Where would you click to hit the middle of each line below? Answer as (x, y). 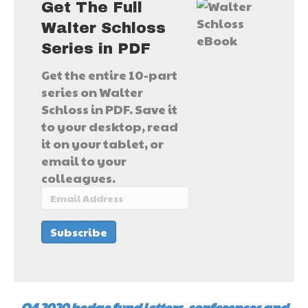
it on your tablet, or (102, 143)
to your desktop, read (110, 126)
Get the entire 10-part (109, 74)
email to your (84, 160)
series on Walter (92, 91)
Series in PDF (96, 48)
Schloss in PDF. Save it (109, 109)
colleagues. (78, 177)
